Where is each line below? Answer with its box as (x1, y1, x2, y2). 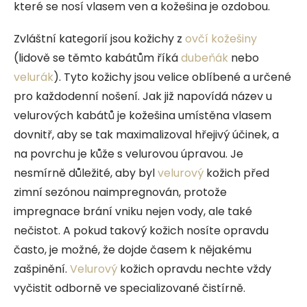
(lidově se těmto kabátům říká (14, 49, 181, 66)
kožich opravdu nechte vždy (117, 260, 271, 277)
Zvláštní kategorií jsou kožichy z (14, 30, 185, 47)
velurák (14, 69, 53, 85)
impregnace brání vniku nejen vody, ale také (14, 203, 252, 219)
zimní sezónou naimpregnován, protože (14, 184, 227, 200)
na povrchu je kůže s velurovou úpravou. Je (14, 145, 243, 162)
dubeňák (181, 49, 228, 66)
